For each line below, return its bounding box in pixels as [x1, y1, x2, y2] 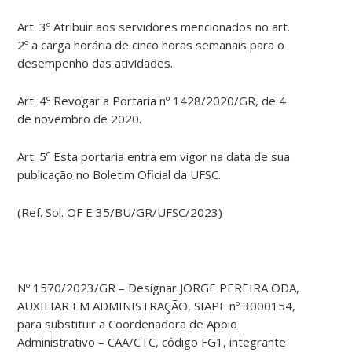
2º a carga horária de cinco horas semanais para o [17, 37, 285, 53]
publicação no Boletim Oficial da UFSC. [17, 167, 222, 183]
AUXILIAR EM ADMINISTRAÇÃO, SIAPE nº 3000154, [17, 298, 296, 314]
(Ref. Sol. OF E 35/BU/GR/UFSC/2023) [17, 204, 223, 221]
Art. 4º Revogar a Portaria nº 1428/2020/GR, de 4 [17, 93, 287, 109]
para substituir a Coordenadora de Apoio [17, 316, 238, 332]
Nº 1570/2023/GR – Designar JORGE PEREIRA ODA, [17, 280, 300, 296]
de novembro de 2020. [17, 111, 142, 127]
